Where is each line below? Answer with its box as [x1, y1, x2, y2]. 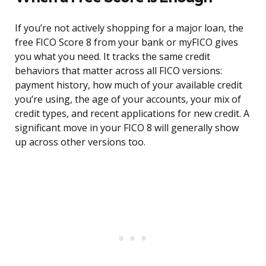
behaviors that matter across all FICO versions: [15, 64, 222, 78]
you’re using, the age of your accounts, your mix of [15, 93, 241, 106]
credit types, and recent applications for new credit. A [15, 107, 249, 121]
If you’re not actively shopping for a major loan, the [15, 21, 243, 35]
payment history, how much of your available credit [15, 78, 242, 92]
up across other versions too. [15, 135, 145, 149]
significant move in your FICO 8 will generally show [15, 121, 239, 135]
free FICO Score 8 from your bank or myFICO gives [15, 36, 238, 49]
